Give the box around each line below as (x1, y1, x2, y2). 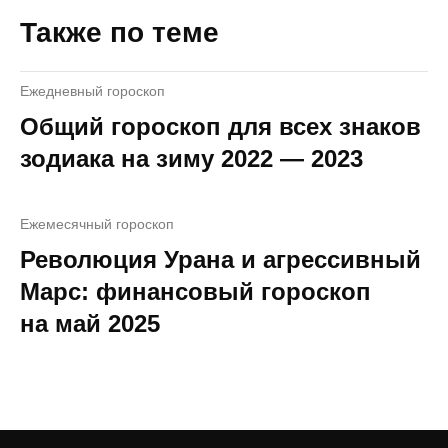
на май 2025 (20, 309, 160, 337)
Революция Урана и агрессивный (20, 245, 421, 273)
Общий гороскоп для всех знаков (20, 112, 421, 140)
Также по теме (20, 16, 219, 48)
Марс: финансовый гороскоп (20, 277, 371, 305)
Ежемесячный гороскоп (20, 215, 174, 232)
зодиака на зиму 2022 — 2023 (20, 144, 363, 172)
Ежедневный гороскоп (20, 82, 165, 99)
